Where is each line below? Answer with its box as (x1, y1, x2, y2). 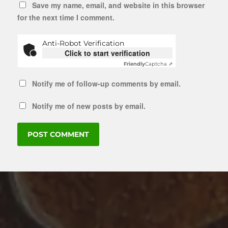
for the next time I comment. (17, 12, 115, 22)
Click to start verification (64, 47, 150, 58)
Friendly (123, 60, 145, 67)
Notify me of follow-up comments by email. (32, 78, 181, 89)
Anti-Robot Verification (42, 38, 124, 48)
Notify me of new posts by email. (32, 100, 146, 111)
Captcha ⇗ (145, 60, 173, 67)
